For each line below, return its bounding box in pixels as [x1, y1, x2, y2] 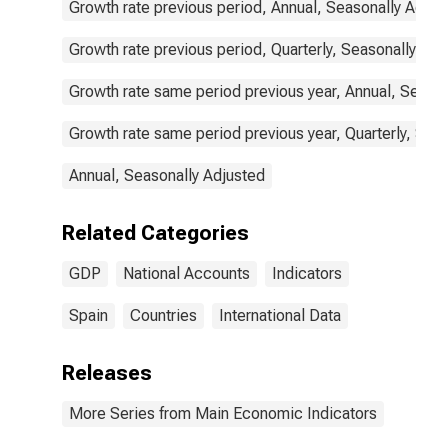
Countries [130, 306, 197, 325]
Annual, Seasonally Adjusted [69, 166, 265, 185]
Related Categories [62, 221, 249, 245]
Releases [62, 361, 152, 385]
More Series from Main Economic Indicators [69, 404, 377, 423]
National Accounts [123, 264, 250, 283]
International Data [219, 306, 341, 325]
